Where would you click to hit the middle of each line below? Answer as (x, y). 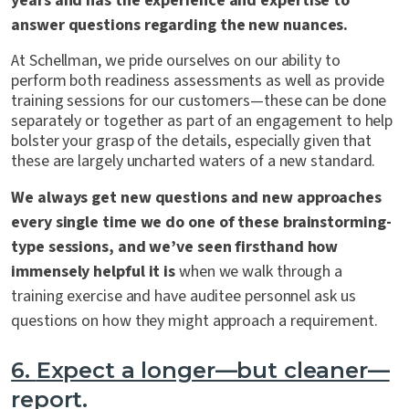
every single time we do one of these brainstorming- (201, 223)
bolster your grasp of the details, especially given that (192, 142)
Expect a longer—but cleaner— (213, 371)
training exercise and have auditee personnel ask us (184, 297)
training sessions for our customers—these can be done (199, 101)
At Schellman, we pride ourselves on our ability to (176, 61)
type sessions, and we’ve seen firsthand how (175, 247)
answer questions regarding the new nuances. (180, 26)
